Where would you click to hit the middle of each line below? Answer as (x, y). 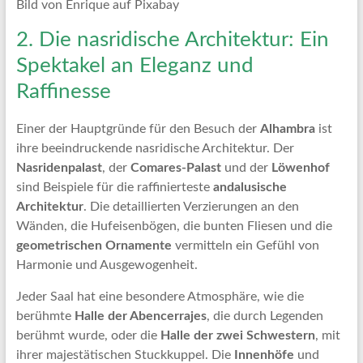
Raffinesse (63, 92)
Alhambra (287, 129)
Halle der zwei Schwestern (237, 335)
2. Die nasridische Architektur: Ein (172, 40)
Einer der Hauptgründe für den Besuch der (138, 129)
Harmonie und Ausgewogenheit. (107, 265)
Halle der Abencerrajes (140, 316)
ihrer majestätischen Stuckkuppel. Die (125, 355)
